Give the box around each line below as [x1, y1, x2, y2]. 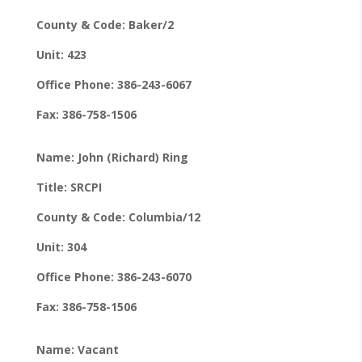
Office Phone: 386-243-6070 [36, 268, 192, 284]
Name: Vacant [36, 341, 119, 357]
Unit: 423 [36, 46, 86, 62]
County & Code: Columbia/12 [36, 208, 200, 225]
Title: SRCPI [36, 179, 102, 195]
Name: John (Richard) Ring [36, 149, 188, 165]
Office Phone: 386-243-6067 [36, 76, 192, 92]
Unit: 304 [36, 238, 86, 255]
